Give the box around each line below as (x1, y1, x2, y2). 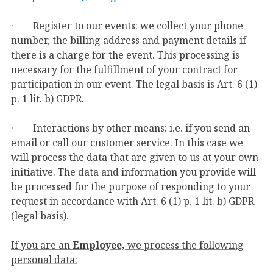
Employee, (73, 238, 125, 252)
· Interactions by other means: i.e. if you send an (11, 121, 250, 135)
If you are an (11, 238, 73, 252)
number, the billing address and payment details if (11, 33, 246, 47)
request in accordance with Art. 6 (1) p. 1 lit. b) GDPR (11, 194, 254, 208)
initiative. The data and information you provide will (11, 165, 256, 179)
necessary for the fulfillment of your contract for (11, 62, 238, 76)
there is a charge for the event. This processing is (11, 48, 239, 62)
